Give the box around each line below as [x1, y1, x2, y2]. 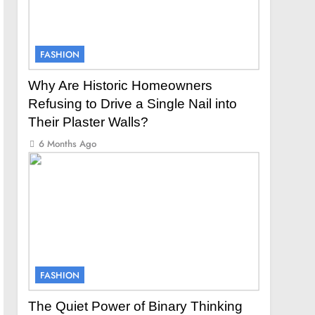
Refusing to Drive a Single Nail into [28, 96, 238, 112]
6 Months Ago [39, 137, 97, 151]
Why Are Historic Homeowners [28, 78, 213, 94]
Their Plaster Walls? [28, 115, 149, 130]
